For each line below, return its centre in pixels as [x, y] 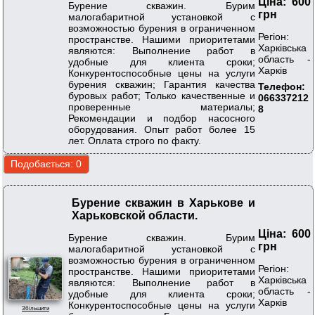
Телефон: [282, 86]
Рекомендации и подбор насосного [162, 118]
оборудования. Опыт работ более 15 [162, 129]
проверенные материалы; [162, 107]
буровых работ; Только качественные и [162, 95]
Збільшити [36, 308]
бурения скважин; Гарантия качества [162, 84]
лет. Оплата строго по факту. [135, 140]
